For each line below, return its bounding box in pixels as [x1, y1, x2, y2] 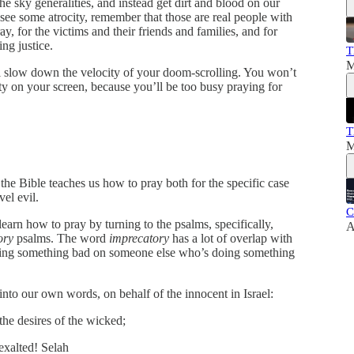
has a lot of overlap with [169, 232, 292, 246]
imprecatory [109, 232, 169, 246]
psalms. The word [13, 232, 109, 246]
